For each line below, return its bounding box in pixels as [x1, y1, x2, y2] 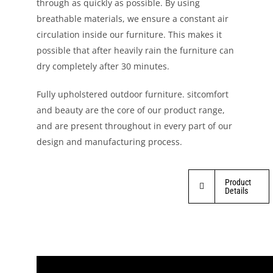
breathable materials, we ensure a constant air [36, 13, 229, 24]
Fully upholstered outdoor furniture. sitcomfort [36, 88, 229, 100]
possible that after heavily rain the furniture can [36, 44, 234, 56]
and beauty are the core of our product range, [36, 104, 225, 116]
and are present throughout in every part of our [36, 120, 232, 132]
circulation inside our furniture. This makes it [36, 29, 222, 40]
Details [224, 186, 248, 196]
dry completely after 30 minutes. [36, 60, 169, 72]
